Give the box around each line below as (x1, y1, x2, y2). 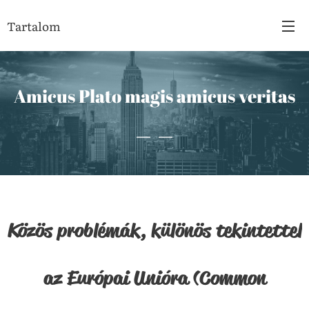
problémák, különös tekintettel (52, 217, 302, 243)
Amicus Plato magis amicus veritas (14, 83, 295, 108)
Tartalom (7, 17, 61, 34)
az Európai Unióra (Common (43, 264, 266, 291)
